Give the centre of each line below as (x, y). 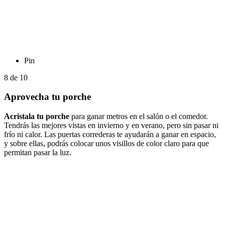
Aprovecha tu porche (47, 97)
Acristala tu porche (37, 117)
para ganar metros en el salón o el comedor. (139, 117)
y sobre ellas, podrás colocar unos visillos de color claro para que (106, 144)
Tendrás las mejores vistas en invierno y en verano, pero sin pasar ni (111, 126)
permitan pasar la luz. (38, 153)
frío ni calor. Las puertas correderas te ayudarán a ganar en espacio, (110, 135)
